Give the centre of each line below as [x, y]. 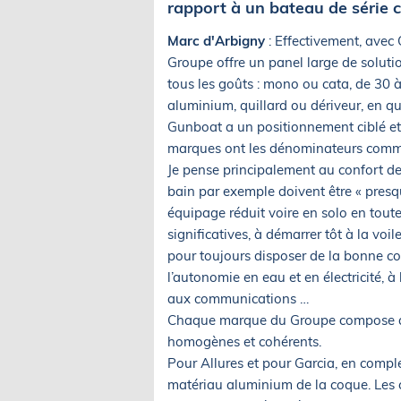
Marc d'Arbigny [218, 40]
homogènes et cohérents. [244, 341]
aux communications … [238, 298]
